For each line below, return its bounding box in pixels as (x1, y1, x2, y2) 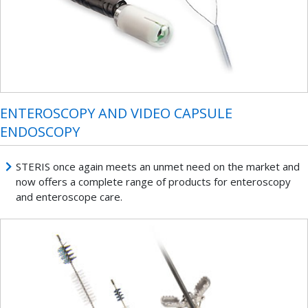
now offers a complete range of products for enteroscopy (15, 175, 291, 189)
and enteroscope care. (15, 190, 122, 204)
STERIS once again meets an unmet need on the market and (15, 159, 300, 174)
